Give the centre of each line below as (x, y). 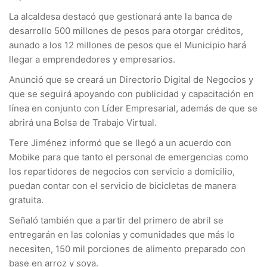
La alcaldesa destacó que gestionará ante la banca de (121, 16)
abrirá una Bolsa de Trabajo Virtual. (83, 122)
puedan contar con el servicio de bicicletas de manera (122, 186)
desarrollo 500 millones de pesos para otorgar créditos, (126, 31)
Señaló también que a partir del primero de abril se (116, 220)
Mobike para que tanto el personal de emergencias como (129, 157)
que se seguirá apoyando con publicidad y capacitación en (131, 94)
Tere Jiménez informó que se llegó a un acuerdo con (120, 143)
